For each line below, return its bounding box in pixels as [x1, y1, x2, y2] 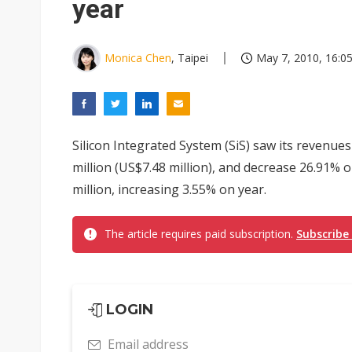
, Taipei [171, 50, 208, 65]
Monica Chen [104, 50, 171, 65]
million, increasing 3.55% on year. [72, 181, 266, 198]
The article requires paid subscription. [104, 226, 296, 241]
